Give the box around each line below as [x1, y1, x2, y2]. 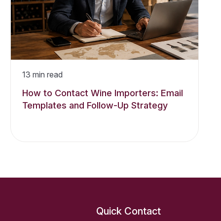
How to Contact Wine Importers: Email [22, 87, 184, 98]
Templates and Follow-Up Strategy [22, 100, 168, 110]
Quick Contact [96, 205, 161, 217]
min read [31, 69, 63, 79]
